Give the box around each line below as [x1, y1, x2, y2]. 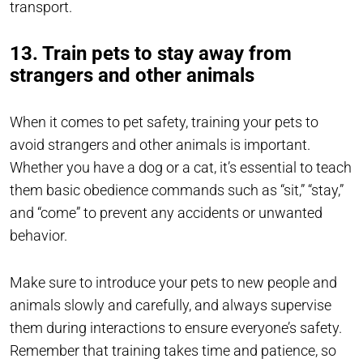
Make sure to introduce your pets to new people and [10, 274, 337, 292]
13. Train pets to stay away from [10, 42, 292, 66]
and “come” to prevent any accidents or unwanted [10, 204, 322, 222]
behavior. [10, 227, 70, 245]
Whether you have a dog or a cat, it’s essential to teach [10, 159, 352, 177]
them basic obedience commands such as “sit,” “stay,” [10, 181, 344, 199]
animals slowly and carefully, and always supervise [10, 297, 331, 314]
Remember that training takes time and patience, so [10, 342, 336, 360]
